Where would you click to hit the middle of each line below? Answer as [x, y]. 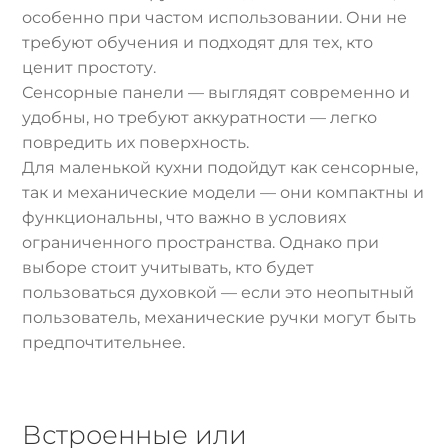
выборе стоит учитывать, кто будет [168, 267]
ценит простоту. [89, 67]
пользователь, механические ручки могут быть [219, 317]
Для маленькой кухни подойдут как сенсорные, [220, 167]
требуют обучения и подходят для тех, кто [198, 42]
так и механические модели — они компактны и [223, 192]
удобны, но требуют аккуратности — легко [200, 117]
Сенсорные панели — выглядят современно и [216, 92]
